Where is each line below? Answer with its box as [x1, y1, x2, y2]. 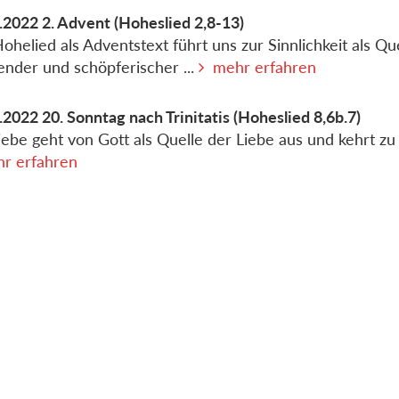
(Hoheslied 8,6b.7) [233, 107, 362, 127]
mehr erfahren [213, 57, 317, 77]
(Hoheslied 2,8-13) [114, 12, 245, 33]
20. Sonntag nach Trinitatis [42, 107, 231, 127]
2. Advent [42, 12, 111, 33]
